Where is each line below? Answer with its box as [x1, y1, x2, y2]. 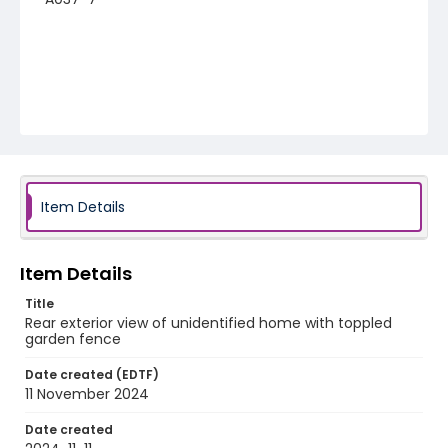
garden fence [25, 329, 121, 349]
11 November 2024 [25, 384, 149, 404]
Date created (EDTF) [25, 366, 159, 383]
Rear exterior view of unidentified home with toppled [25, 313, 392, 333]
